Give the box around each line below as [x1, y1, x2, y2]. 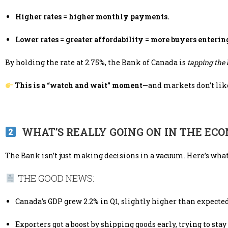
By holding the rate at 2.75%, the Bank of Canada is [5, 58, 187, 68]
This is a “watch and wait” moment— [14, 80, 148, 91]
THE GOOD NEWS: [15, 172, 94, 185]
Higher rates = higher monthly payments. [15, 12, 169, 22]
